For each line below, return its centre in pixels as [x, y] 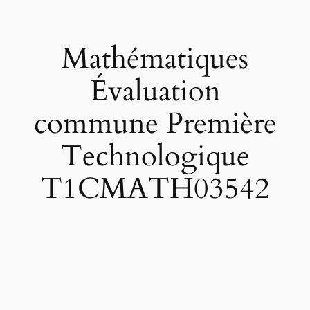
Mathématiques [155, 59]
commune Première [155, 124]
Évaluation [155, 92]
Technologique [155, 157]
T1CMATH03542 [155, 189]
